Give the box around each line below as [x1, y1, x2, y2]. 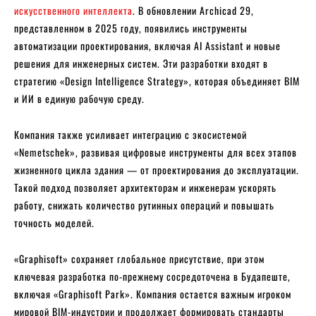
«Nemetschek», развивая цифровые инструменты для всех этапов [14, 145, 297, 160]
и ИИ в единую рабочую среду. [14, 91, 145, 107]
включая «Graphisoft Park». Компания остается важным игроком [14, 286, 291, 302]
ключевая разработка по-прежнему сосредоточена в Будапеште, [14, 269, 291, 284]
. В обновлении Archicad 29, [133, 3, 254, 18]
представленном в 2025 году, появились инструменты [14, 20, 248, 36]
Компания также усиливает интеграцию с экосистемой [14, 127, 247, 142]
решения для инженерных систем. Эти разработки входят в [14, 56, 268, 71]
